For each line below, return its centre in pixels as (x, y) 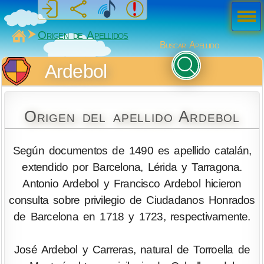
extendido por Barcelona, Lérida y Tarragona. (132, 167)
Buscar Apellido (189, 45)
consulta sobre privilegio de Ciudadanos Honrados (132, 200)
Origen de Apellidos (83, 35)
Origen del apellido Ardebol (132, 117)
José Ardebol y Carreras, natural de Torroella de (132, 249)
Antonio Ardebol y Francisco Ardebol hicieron (132, 183)
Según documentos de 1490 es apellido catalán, (132, 150)
